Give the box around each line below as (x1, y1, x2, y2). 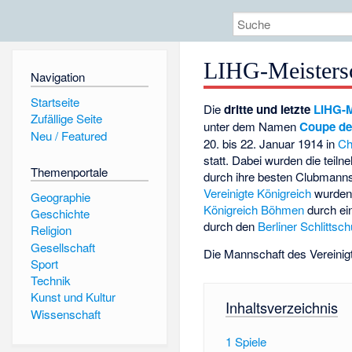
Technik (30, 272, 71, 289)
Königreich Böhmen (203, 201, 305, 218)
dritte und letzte (224, 101, 314, 119)
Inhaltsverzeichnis (225, 297, 338, 318)
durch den (203, 218, 258, 235)
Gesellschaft (30, 238, 95, 255)
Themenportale (30, 163, 108, 180)
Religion (30, 222, 71, 239)
